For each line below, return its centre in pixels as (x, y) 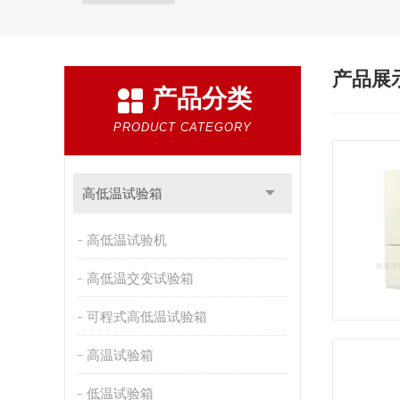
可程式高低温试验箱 (146, 317)
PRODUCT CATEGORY (183, 127)
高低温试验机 (126, 240)
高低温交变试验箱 (140, 278)
